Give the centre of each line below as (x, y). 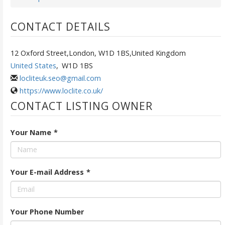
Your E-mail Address (47, 172)
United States (33, 65)
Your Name (31, 132)
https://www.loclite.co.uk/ (61, 90)
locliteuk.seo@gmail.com (60, 78)
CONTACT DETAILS (60, 26)
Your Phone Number (47, 211)
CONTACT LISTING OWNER (81, 106)
